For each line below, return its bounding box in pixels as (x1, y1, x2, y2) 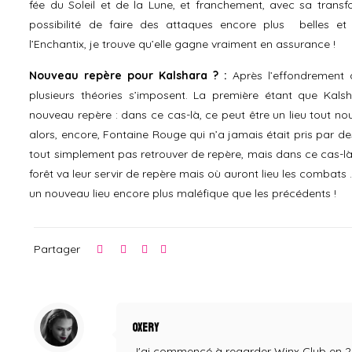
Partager (34, 241, 81, 256)
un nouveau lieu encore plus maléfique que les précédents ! (29, 185, 337, 200)
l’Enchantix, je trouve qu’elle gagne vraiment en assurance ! (29, 36, 336, 51)
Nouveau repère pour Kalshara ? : (29, 68, 228, 82)
